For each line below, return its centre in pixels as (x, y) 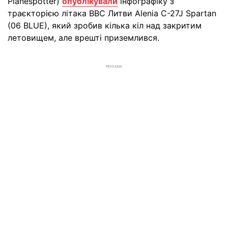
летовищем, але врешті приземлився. (83, 38)
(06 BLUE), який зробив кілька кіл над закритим (105, 25)
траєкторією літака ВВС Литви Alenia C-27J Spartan (112, 13)
